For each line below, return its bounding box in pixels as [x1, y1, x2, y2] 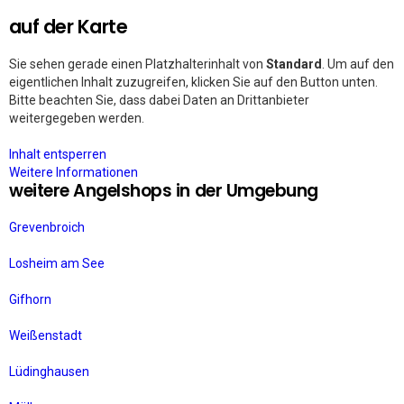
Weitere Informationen [9, 165, 138, 179]
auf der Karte [9, 14, 128, 40]
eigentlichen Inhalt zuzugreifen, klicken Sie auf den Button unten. [9, 75, 378, 89]
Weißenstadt [9, 328, 82, 343]
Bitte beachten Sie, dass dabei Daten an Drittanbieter [9, 93, 309, 107]
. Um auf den [322, 57, 394, 71]
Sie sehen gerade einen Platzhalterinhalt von [9, 57, 266, 71]
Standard [266, 57, 322, 71]
